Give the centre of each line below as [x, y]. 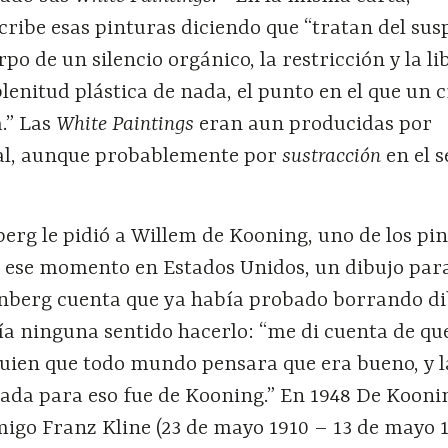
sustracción [334, 157]
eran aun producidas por [316, 125]
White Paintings [128, 125]
